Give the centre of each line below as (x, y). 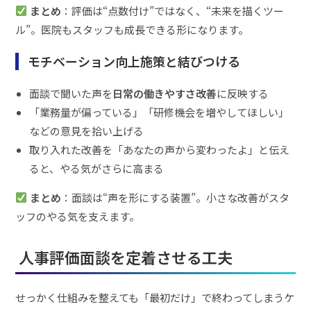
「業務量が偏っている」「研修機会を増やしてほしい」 (159, 112)
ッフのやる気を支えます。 (78, 216)
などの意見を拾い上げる (87, 131)
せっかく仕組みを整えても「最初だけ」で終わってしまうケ (155, 297)
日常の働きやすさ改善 (165, 93)
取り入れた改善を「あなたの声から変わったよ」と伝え (160, 149)
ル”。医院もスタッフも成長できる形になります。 (132, 29)
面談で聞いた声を (71, 93)
